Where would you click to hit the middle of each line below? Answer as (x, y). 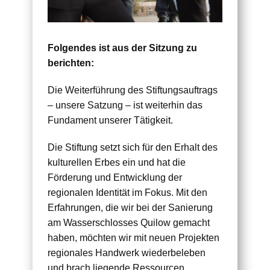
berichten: (71, 63)
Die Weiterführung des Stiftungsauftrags (133, 90)
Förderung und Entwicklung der (115, 178)
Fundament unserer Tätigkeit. (110, 121)
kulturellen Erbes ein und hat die (117, 163)
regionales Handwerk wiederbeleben (127, 253)
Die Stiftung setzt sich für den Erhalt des (133, 148)
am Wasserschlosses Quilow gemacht (129, 223)
